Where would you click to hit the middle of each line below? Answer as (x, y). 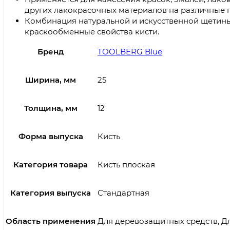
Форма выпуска (51, 137)
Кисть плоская (126, 165)
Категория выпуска (51, 193)
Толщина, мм (51, 108)
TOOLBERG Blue (130, 52)
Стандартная (123, 193)
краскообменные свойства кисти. (92, 32)
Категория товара (51, 165)
